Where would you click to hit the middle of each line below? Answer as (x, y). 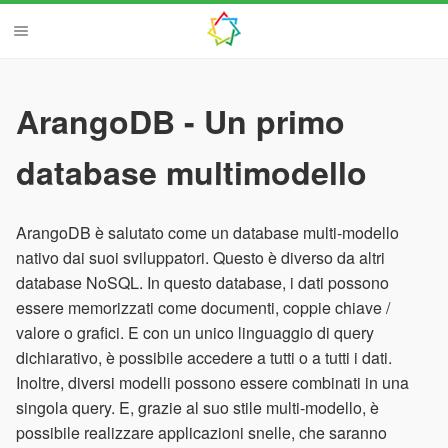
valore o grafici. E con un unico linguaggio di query (195, 332)
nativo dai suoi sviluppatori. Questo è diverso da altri (200, 257)
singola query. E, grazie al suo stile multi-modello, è (197, 407)
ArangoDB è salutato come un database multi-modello (207, 232)
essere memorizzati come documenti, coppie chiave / (203, 307)
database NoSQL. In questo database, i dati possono (202, 282)
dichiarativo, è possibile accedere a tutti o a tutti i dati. (204, 357)
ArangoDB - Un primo (180, 121)
